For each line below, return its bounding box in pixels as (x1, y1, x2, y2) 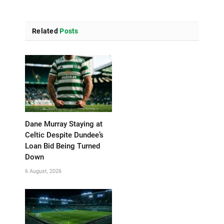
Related (32, 27, 58, 35)
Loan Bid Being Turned (25, 141, 100, 151)
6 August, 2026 (25, 168, 61, 175)
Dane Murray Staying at (25, 119, 102, 129)
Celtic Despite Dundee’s (25, 130, 103, 140)
